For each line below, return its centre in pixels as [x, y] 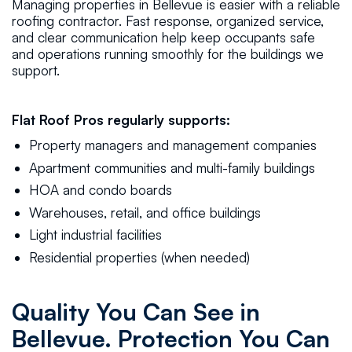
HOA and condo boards [101, 190]
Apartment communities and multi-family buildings [172, 167]
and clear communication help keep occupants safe [163, 38]
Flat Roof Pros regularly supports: [121, 120]
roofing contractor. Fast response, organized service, [167, 21]
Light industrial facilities [96, 235]
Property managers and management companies [173, 145]
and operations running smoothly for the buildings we [167, 54]
